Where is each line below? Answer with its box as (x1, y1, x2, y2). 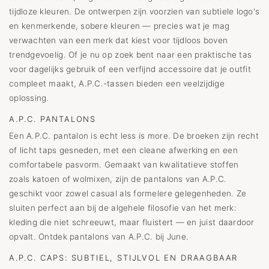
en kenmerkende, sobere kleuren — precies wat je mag (9, 21, 230, 31)
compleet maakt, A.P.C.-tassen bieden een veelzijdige (9, 79, 225, 88)
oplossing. (9, 93, 49, 103)
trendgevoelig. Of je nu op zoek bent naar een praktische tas (9, 50, 252, 59)
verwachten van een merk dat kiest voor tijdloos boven (9, 35, 228, 45)
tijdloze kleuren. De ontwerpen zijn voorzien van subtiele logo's (9, 7, 260, 16)
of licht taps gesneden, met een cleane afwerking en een (9, 145, 238, 155)
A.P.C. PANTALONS (9, 114, 97, 124)
